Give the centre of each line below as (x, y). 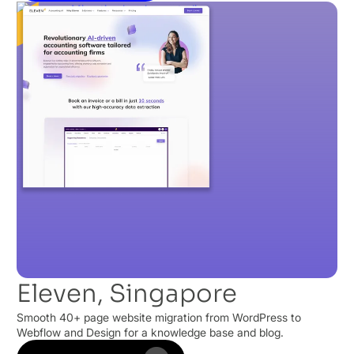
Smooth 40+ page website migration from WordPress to (159, 318)
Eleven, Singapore (127, 294)
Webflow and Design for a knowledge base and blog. (150, 333)
